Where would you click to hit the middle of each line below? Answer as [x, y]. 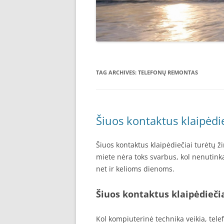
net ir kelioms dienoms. [135, 169]
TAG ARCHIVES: [117, 72]
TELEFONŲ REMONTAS [168, 72]
